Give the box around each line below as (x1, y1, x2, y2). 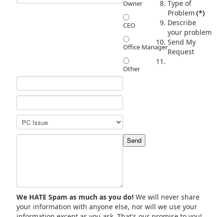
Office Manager (123, 42, 168, 51)
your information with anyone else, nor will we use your (16, 201, 197, 211)
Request (168, 46, 194, 56)
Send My (168, 37, 196, 46)
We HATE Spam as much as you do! (16, 192, 134, 201)
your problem (168, 27, 212, 37)
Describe (168, 17, 196, 27)
